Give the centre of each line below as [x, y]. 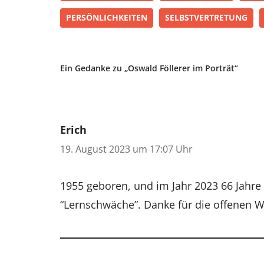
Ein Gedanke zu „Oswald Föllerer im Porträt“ [149, 68]
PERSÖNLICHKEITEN [107, 17]
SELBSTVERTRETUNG [206, 17]
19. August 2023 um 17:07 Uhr [126, 149]
